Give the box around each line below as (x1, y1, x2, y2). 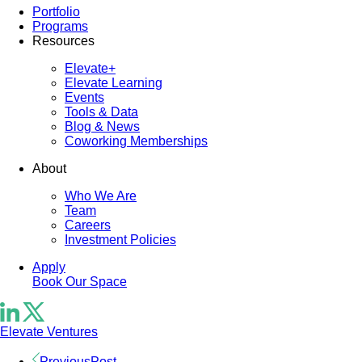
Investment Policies (65, 233, 176, 246)
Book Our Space (32, 275, 127, 288)
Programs (32, 19, 88, 33)
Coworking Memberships (65, 134, 208, 148)
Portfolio (32, 5, 80, 19)
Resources (32, 34, 95, 48)
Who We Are (65, 189, 137, 203)
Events (65, 90, 104, 104)
